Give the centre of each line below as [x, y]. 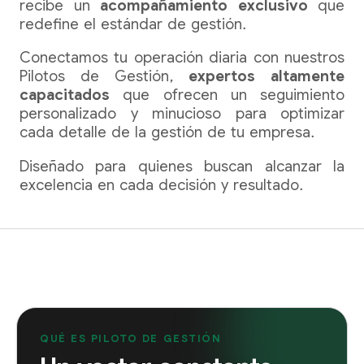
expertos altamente [266, 76]
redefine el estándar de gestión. [133, 24]
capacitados [65, 95]
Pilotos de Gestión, [104, 76]
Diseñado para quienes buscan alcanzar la [182, 166]
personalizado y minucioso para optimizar [182, 114]
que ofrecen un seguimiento [227, 95]
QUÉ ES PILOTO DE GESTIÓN [131, 339]
